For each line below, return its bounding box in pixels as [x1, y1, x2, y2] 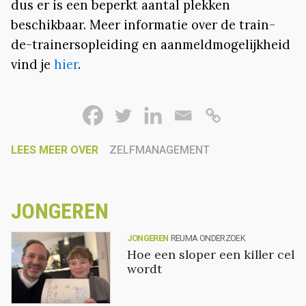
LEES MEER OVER [11, 143, 98, 156]
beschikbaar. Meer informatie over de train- [11, 16, 275, 33]
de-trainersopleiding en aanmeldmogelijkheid [11, 36, 290, 53]
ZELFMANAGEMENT [109, 143, 210, 156]
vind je [11, 55, 54, 72]
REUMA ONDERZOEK [170, 232, 246, 243]
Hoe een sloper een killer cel [126, 246, 294, 262]
